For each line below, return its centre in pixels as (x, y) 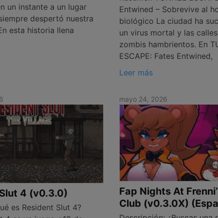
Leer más (136, 73)
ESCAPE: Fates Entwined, (166, 56)
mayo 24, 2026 (144, 99)
